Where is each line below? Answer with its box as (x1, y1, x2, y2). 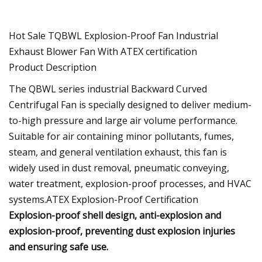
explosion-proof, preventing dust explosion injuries (9, 224, 235, 237)
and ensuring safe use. (9, 240, 108, 253)
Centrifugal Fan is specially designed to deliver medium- (9, 98, 251, 111)
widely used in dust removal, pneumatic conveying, (9, 161, 229, 174)
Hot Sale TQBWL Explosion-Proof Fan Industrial (9, 29, 218, 42)
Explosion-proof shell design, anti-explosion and (9, 208, 221, 222)
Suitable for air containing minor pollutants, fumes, (9, 129, 234, 143)
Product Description (9, 60, 96, 74)
